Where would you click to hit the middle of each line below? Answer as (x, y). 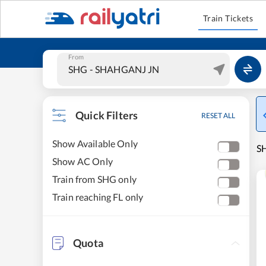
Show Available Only (95, 143)
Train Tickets (228, 18)
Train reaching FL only (98, 197)
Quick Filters (107, 115)
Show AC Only (83, 161)
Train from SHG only (94, 179)
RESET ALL (218, 115)
